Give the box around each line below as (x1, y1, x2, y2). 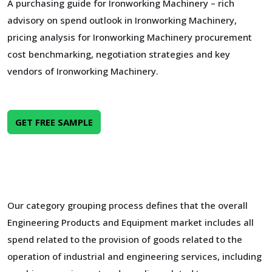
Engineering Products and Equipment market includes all (7, 216, 254, 228)
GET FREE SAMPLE (15, 116, 93, 128)
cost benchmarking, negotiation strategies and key (7, 48, 230, 60)
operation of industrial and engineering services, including (7, 250, 262, 262)
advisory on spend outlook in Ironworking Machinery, (7, 14, 237, 26)
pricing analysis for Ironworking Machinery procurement (7, 31, 252, 43)
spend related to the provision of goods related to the (7, 233, 242, 245)
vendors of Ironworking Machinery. (7, 65, 158, 77)
